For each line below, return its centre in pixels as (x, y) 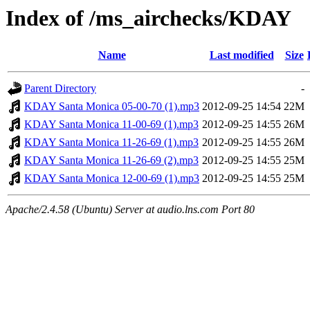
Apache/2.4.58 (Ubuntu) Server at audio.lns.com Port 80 (130, 210)
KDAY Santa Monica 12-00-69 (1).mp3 (112, 179)
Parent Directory (60, 89)
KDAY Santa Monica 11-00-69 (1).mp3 (111, 125)
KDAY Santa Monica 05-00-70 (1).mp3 (112, 107)
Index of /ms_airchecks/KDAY (148, 18)
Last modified (241, 55)
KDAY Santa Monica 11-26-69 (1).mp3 (111, 143)
